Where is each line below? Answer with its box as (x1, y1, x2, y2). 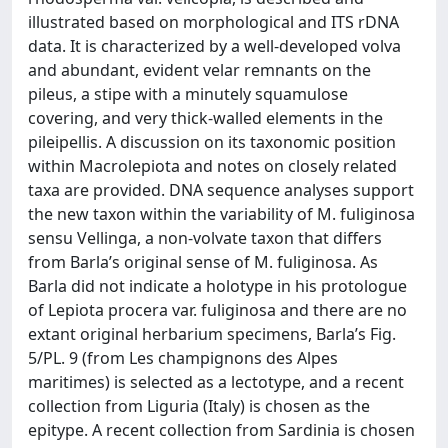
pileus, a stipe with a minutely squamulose (28, 83, 348, 105)
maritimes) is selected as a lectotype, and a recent (28, 371, 404, 393)
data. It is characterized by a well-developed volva (28, 35, 401, 57)
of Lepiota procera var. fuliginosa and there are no (28, 299, 407, 321)
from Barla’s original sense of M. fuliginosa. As (28, 251, 378, 273)
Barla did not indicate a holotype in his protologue (28, 275, 407, 297)
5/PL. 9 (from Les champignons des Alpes (28, 347, 338, 369)
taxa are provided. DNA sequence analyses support (28, 179, 414, 201)
